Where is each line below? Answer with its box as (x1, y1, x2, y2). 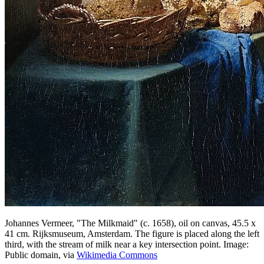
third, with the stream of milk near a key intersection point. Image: (5, 239, 249, 250)
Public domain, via (5, 250, 77, 260)
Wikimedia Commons (77, 250, 157, 260)
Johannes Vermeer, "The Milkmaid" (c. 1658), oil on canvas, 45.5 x (5, 218, 256, 229)
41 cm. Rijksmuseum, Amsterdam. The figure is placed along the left (5, 229, 259, 239)
